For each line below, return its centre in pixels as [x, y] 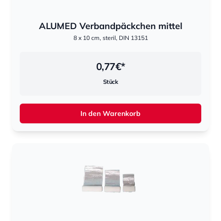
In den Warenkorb [110, 113]
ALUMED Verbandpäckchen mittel [110, 26]
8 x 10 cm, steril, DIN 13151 [110, 38]
